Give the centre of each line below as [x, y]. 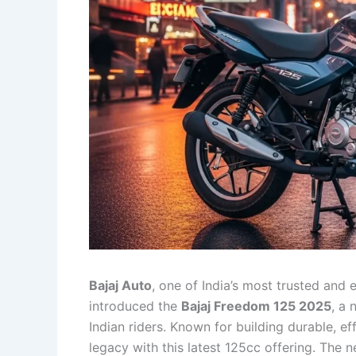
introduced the [135, 306]
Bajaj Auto [120, 285]
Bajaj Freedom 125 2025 [256, 306]
